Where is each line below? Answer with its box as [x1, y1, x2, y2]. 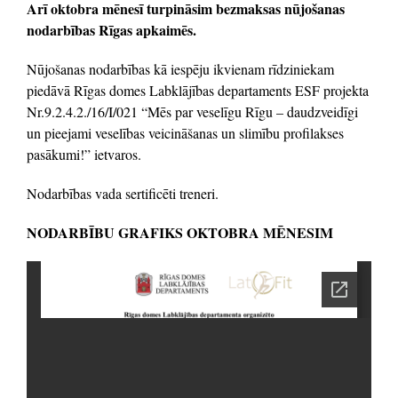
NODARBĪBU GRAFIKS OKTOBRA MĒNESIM [27, 222, 333, 243]
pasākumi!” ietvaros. [27, 145, 141, 164]
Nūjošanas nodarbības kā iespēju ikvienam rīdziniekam [27, 60, 334, 79]
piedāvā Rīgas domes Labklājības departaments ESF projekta [27, 81, 369, 100]
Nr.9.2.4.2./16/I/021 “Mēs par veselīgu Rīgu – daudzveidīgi [27, 102, 358, 122]
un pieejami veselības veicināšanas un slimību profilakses [27, 123, 344, 143]
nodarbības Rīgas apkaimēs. [27, 20, 196, 41]
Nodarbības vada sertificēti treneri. [27, 184, 219, 203]
